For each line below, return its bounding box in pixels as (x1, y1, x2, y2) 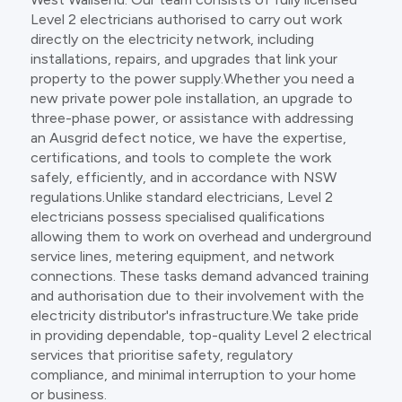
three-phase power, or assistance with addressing (30, 109, 354, 127)
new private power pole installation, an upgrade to (30, 90, 353, 108)
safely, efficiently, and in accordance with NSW (30, 169, 336, 187)
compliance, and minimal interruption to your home (30, 366, 356, 384)
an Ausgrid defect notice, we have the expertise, (30, 129, 346, 147)
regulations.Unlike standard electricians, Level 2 (30, 188, 333, 206)
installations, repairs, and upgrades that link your (30, 50, 337, 68)
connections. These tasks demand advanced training (30, 267, 369, 285)
